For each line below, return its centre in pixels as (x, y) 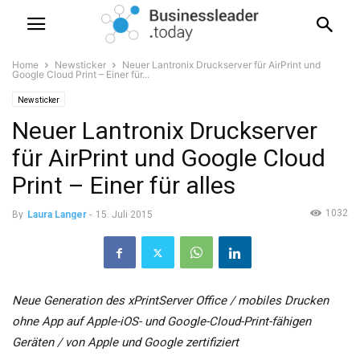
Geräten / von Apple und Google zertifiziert (125, 343)
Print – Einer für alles (124, 185)
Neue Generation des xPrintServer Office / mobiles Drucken (170, 301)
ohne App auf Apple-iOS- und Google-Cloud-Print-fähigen (162, 322)
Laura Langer (57, 215)
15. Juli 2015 (124, 215)
